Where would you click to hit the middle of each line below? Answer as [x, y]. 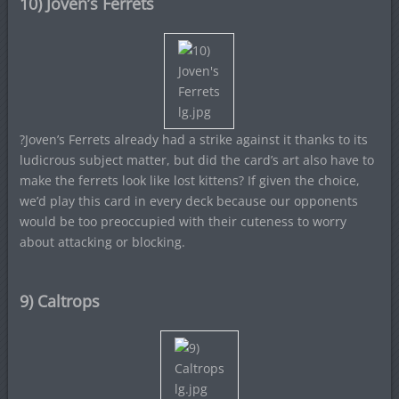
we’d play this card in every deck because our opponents [188, 201]
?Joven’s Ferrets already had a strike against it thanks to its [193, 139]
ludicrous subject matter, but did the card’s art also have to [196, 160]
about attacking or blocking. [102, 242]
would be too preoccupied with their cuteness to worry [183, 221]
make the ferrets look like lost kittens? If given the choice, [189, 180]
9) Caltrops [59, 301]
